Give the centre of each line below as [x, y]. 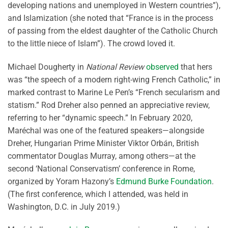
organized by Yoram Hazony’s [62, 181]
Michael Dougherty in [47, 67]
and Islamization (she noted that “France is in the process [110, 18]
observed [162, 67]
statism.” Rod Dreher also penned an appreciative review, [109, 105]
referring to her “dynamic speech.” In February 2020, [100, 118]
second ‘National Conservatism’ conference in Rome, [101, 168]
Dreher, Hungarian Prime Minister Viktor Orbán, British [103, 143]
